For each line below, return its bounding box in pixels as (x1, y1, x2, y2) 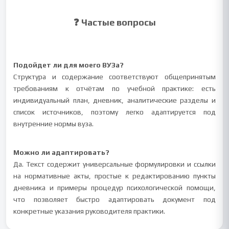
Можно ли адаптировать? (13, 148, 110, 156)
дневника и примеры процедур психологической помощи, (13, 184, 216, 192)
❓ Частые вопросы (73, 17, 156, 28)
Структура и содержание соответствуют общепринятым (13, 73, 216, 81)
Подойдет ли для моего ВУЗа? (13, 61, 124, 69)
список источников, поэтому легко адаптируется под (13, 108, 216, 116)
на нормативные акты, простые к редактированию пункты (13, 172, 216, 180)
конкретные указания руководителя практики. (13, 207, 166, 215)
